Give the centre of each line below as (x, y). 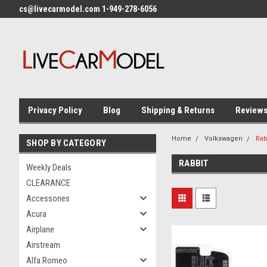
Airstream (43, 245)
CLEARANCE (48, 183)
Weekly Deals (49, 167)
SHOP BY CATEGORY (66, 143)
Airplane (40, 229)
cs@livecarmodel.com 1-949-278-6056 (88, 9)
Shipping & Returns (178, 110)
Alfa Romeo (47, 260)
